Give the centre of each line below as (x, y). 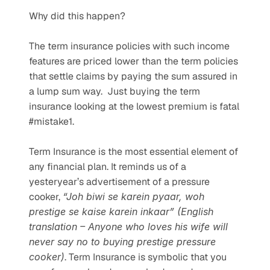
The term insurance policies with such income (129, 46)
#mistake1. (53, 121)
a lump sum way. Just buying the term (115, 91)
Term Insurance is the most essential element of (133, 151)
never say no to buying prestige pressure (122, 241)
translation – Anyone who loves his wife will (128, 226)
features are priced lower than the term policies (133, 61)
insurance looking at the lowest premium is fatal (134, 106)
